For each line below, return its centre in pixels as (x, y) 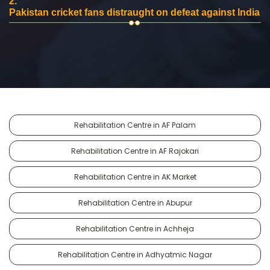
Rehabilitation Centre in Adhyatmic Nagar (135, 254)
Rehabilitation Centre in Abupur (135, 202)
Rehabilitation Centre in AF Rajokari (135, 151)
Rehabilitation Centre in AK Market (135, 177)
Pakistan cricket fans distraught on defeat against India (134, 12)
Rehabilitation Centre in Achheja (135, 228)
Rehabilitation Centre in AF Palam (135, 125)
